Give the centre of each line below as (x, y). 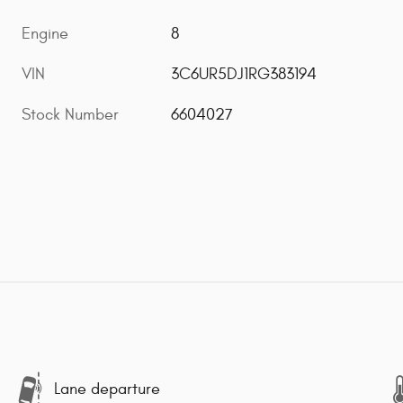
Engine (45, 34)
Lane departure (107, 390)
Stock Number (70, 115)
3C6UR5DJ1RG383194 (244, 75)
